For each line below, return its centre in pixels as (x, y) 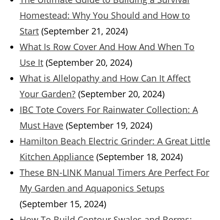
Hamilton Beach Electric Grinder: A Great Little (115, 141)
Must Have (41, 125)
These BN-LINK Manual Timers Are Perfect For (114, 173)
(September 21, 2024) (84, 31)
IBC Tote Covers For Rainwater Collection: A (109, 110)
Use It (31, 63)
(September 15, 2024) (63, 204)
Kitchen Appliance (57, 157)
